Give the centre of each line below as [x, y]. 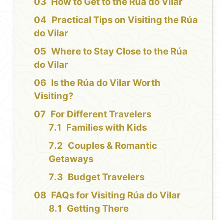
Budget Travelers [106, 177]
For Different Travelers [101, 114]
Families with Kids [107, 128]
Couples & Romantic [113, 146]
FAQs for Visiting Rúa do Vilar [116, 195]
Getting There [98, 209]
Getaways [71, 159]
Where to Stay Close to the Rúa [120, 52]
